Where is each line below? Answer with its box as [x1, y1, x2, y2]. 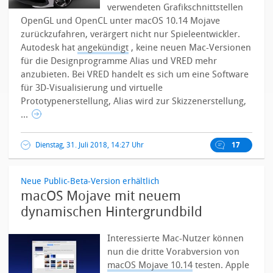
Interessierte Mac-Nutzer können [107, 233, 244, 244]
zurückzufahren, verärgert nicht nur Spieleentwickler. [21, 29, 241, 40]
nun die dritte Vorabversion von [107, 246, 240, 257]
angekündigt [77, 42, 129, 53]
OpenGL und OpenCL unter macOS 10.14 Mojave [21, 15, 221, 26]
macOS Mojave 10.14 [107, 260, 193, 271]
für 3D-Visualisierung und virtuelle [21, 82, 163, 93]
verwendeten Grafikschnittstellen [107, 2, 244, 13]
